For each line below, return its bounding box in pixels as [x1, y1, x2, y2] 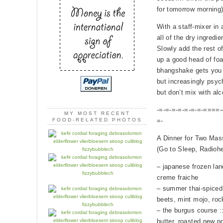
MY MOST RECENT [64, 111, 130, 116]
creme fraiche [157, 174, 199, 182]
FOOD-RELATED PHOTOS [52, 117, 142, 123]
